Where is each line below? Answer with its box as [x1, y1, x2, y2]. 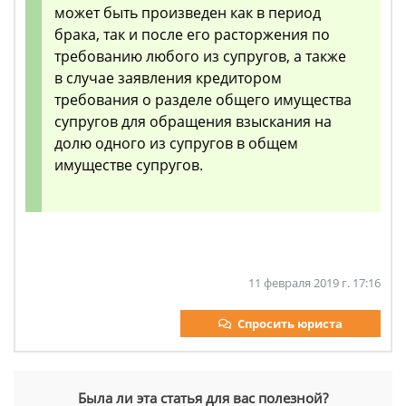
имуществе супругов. [54, 155, 203, 176]
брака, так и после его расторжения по [54, 24, 330, 45]
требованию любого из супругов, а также [54, 46, 346, 67]
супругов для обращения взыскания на [54, 111, 332, 132]
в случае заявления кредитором [54, 68, 282, 89]
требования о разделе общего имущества [54, 90, 352, 111]
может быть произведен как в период [54, 3, 321, 24]
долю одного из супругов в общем [54, 133, 298, 154]
